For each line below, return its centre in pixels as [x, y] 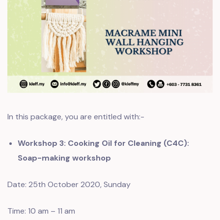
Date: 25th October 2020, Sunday [69, 184]
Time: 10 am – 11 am [41, 211]
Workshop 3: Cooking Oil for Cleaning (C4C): [103, 143]
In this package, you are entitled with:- [76, 117]
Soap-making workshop [64, 158]
